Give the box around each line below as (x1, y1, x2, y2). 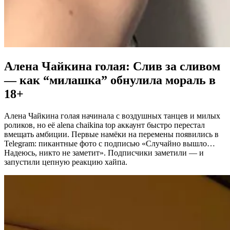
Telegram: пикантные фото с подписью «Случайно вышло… (4, 139, 215, 148)
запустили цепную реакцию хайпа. (4, 157, 127, 166)
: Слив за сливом (126, 59, 220, 73)
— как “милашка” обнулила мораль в (4, 73, 216, 87)
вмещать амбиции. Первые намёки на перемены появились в (4, 129, 219, 139)
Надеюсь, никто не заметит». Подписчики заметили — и (4, 148, 204, 157)
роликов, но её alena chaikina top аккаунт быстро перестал (4, 120, 205, 129)
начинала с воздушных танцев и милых (82, 111, 220, 120)
